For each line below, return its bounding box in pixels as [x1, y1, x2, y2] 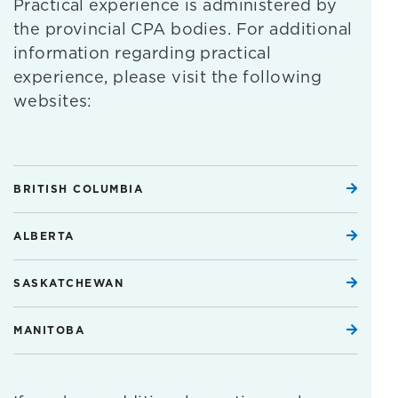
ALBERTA [13, 230, 75, 243]
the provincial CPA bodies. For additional [13, 20, 353, 38]
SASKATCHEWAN [13, 277, 123, 290]
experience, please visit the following [13, 68, 322, 86]
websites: [13, 92, 98, 110]
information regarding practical [13, 44, 272, 62]
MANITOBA [13, 324, 84, 337]
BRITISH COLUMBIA [13, 183, 143, 195]
